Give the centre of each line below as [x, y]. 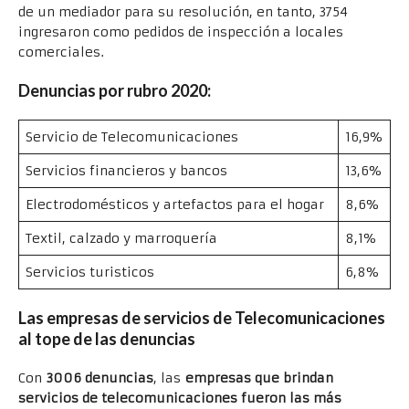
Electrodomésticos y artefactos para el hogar [175, 205]
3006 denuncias [100, 378]
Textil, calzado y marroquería [121, 239]
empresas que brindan [259, 378]
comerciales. [61, 52]
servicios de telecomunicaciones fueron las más [180, 399]
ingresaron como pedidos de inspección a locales [181, 32]
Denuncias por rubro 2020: [115, 91]
